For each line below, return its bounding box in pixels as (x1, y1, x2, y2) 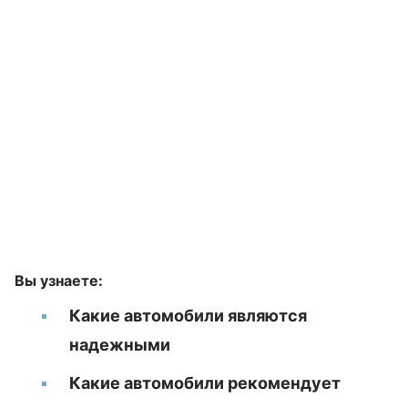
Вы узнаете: (15, 271, 103, 290)
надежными (69, 335, 170, 354)
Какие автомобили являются (69, 306, 307, 325)
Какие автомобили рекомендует (69, 373, 341, 393)
